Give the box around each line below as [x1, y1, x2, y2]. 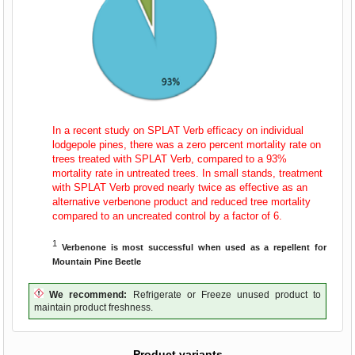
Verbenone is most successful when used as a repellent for [62, 242, 326, 253]
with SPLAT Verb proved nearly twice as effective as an [52, 181, 308, 194]
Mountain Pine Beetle [52, 257, 142, 267]
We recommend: [49, 289, 128, 301]
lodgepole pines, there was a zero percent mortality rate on [52, 139, 322, 151]
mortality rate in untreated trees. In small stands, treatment [52, 167, 323, 180]
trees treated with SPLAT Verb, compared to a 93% [52, 153, 288, 166]
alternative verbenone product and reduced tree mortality [52, 196, 311, 208]
